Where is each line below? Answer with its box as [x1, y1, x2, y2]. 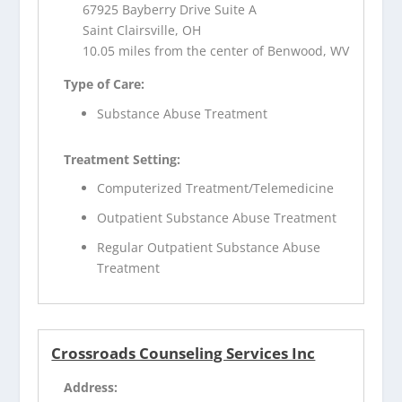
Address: [64, 378, 118, 396]
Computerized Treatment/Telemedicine [97, 179, 335, 197]
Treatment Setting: [64, 150, 181, 168]
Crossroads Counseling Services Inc [51, 342, 316, 363]
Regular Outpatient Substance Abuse [97, 238, 321, 256]
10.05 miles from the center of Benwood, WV [83, 41, 350, 59]
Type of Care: [64, 74, 145, 92]
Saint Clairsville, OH [83, 21, 202, 39]
